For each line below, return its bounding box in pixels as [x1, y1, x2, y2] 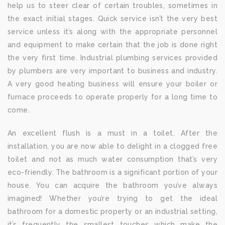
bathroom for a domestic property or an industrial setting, [8, 207, 217, 215]
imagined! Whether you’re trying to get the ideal [8, 194, 217, 202]
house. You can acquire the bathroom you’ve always [8, 181, 217, 189]
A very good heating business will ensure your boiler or [8, 80, 217, 88]
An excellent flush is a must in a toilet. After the [8, 129, 217, 137]
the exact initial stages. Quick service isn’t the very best [8, 15, 217, 23]
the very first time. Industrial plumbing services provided [8, 54, 217, 62]
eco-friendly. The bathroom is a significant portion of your [8, 168, 217, 176]
